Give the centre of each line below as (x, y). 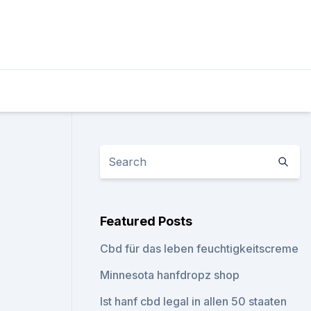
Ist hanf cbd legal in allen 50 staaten (194, 301)
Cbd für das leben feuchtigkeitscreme (200, 249)
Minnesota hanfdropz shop (170, 275)
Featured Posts (146, 221)
